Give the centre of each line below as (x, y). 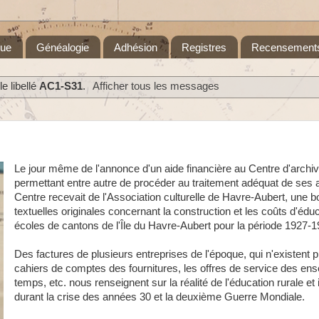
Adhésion (135, 47)
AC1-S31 (61, 87)
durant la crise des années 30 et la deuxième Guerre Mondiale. (161, 297)
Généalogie (62, 47)
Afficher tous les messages (156, 87)
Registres (204, 47)
